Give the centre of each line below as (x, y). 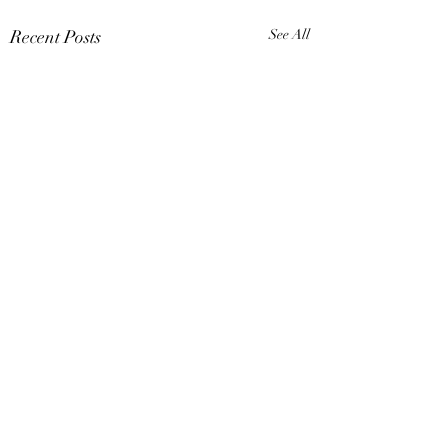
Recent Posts (55, 36)
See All (289, 34)
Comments (64, 434)
